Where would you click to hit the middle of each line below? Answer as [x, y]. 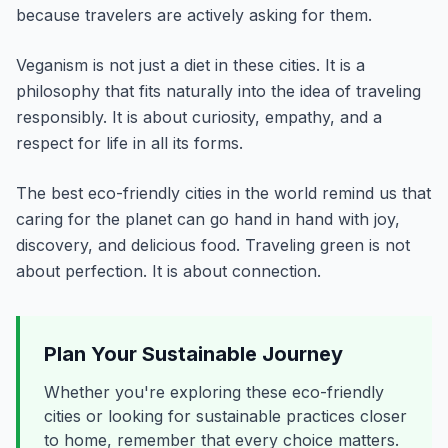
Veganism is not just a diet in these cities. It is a [190, 65]
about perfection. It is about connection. [168, 271]
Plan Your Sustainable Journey [193, 354]
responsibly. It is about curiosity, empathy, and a [199, 117]
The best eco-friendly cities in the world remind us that [223, 193]
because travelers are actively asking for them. [194, 15]
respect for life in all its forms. [129, 143]
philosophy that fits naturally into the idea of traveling [218, 91]
